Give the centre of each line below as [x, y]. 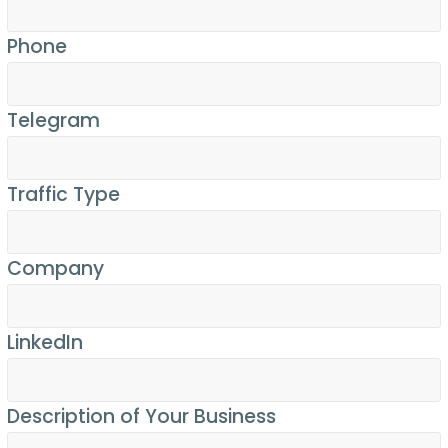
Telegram [53, 121]
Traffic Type [63, 195]
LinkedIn [45, 343]
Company [55, 269]
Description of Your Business [141, 417]
